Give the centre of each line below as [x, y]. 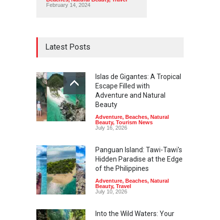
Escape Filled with [123, 86]
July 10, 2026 [111, 191]
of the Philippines [122, 168]
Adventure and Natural [130, 95]
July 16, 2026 [111, 127]
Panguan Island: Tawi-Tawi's [139, 150]
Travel [124, 186]
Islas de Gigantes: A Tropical [138, 76]
